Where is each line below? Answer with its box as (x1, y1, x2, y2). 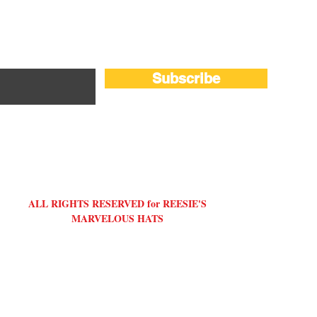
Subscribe (152, 70, 220, 88)
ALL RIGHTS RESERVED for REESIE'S (28, 196, 207, 212)
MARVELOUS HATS (71, 211, 163, 226)
